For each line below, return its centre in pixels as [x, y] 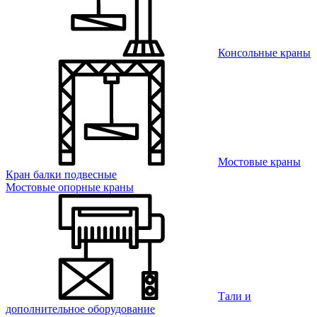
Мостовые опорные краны [70, 187]
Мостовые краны [259, 162]
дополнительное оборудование [80, 309]
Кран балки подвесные [61, 174]
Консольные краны [264, 53]
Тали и [235, 296]
